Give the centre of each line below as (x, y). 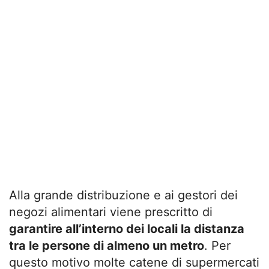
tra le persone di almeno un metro (107, 245)
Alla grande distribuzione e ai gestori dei (123, 195)
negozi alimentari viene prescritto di (111, 212)
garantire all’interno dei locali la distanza (127, 228)
